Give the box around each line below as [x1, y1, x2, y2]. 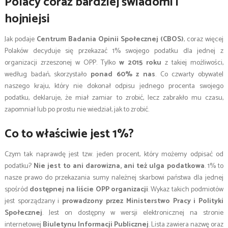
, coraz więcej [184, 34, 224, 46]
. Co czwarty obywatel [155, 69, 224, 81]
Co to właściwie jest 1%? [4, 124, 134, 145]
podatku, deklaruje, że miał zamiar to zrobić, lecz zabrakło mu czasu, [4, 92, 224, 104]
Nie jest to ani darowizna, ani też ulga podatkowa [34, 160, 205, 173]
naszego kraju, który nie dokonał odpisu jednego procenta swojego [4, 80, 224, 93]
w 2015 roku [119, 57, 162, 69]
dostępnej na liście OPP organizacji [30, 184, 148, 196]
